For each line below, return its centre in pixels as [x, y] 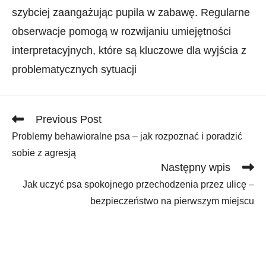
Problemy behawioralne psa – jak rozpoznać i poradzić [127, 136]
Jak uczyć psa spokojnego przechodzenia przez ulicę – [138, 184]
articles [27, 141]
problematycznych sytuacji [74, 69]
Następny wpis [196, 167]
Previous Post [69, 119]
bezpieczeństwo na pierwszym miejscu [172, 201]
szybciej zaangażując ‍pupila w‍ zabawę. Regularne [131, 12]
